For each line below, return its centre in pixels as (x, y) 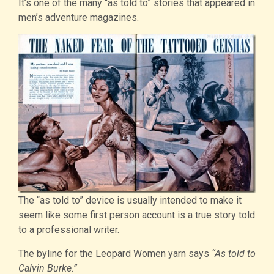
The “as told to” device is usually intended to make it (130, 201)
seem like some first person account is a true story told (137, 215)
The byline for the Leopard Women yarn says (115, 254)
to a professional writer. (70, 230)
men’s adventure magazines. (79, 18)
